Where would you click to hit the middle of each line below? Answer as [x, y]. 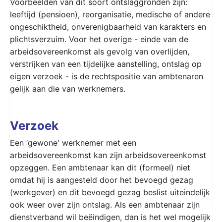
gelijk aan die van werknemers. [68, 88]
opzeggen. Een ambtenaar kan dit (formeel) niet [100, 167]
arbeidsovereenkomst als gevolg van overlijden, [100, 51]
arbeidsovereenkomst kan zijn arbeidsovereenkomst [108, 155]
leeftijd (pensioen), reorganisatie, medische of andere [110, 14]
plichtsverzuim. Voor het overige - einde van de [99, 39]
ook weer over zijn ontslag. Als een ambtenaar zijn [105, 204]
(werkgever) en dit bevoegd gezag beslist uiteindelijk [110, 192]
